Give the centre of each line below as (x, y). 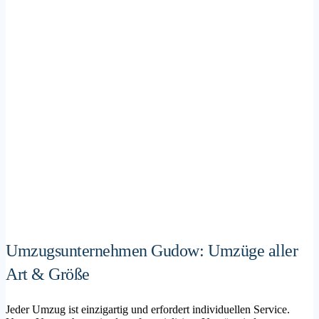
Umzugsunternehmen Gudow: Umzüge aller (152, 250)
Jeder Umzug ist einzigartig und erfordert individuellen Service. (148, 309)
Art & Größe (48, 274)
